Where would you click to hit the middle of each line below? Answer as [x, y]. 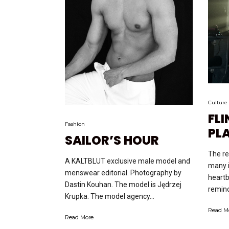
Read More [79, 217]
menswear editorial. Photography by [123, 173]
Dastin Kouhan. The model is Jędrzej [123, 184]
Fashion [75, 124]
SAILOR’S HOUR [112, 140]
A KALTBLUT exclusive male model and [128, 161]
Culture [218, 102]
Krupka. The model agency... [110, 196]
